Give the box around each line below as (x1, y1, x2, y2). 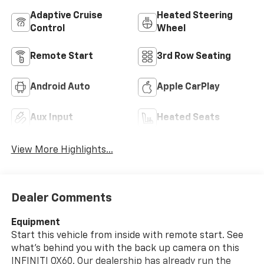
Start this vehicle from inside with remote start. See (11, 231, 243, 241)
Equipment (11, 218, 60, 228)
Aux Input (29, 113, 73, 123)
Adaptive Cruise (29, 11, 103, 21)
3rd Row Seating (157, 51, 231, 61)
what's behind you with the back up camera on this (11, 244, 239, 254)
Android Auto (29, 82, 90, 92)
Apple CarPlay (157, 82, 220, 92)
